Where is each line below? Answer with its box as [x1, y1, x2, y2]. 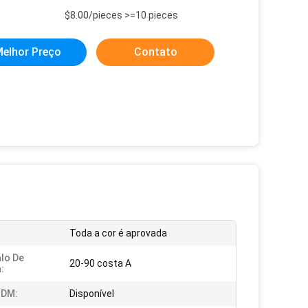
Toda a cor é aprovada [69, 228, 167, 239]
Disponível [69, 288, 114, 299]
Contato [133, 45, 177, 58]
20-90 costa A [69, 258, 131, 269]
